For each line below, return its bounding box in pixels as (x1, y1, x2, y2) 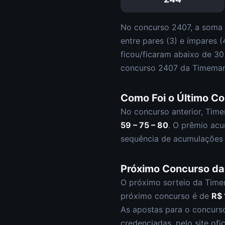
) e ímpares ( (174, 36, 222, 46)
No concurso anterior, (121, 106, 205, 117)
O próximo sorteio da (121, 177, 205, 187)
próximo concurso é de (121, 191, 211, 201)
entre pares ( (121, 36, 169, 46)
